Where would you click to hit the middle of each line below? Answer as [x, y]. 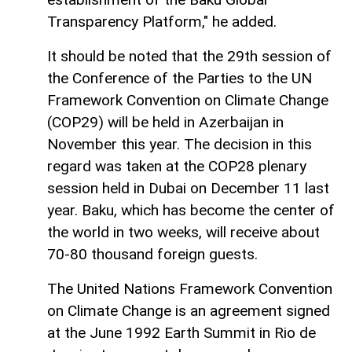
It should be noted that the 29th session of [189, 57]
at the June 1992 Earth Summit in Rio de [181, 333]
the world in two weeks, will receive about [183, 233]
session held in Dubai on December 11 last [188, 189]
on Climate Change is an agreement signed [189, 311]
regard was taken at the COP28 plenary [177, 167]
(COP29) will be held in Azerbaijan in [165, 123]
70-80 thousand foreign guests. [152, 255]
